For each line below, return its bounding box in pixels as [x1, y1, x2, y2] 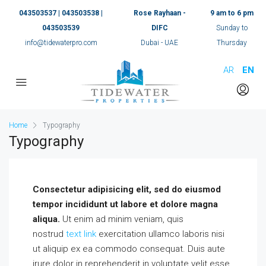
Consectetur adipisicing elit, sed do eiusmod [33, 184, 221, 195]
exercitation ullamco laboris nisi [96, 229, 224, 239]
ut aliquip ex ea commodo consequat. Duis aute [33, 243, 225, 254]
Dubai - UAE [141, 39, 179, 47]
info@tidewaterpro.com [24, 39, 97, 47]
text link [66, 229, 96, 239]
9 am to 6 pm [210, 9, 254, 17]
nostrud [33, 229, 66, 239]
